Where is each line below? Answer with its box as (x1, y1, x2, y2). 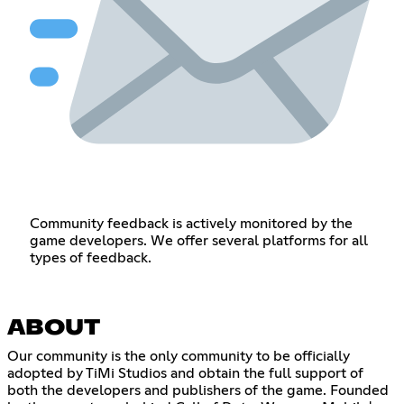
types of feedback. (29, 250, 151, 265)
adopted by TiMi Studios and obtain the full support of (7, 365, 363, 381)
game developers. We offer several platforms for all (29, 233, 368, 248)
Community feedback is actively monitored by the (29, 216, 353, 231)
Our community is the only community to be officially (7, 348, 350, 363)
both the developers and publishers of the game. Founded (7, 382, 389, 398)
